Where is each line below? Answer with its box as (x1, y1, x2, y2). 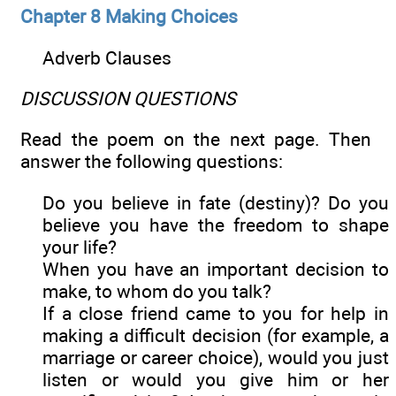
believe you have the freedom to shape (42, 213, 389, 236)
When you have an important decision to (42, 257, 389, 280)
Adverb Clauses (42, 46, 171, 69)
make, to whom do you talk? (42, 279, 271, 302)
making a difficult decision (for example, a (42, 324, 389, 346)
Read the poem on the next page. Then (20, 128, 371, 151)
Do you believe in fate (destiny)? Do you (42, 191, 389, 214)
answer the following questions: (20, 150, 283, 173)
